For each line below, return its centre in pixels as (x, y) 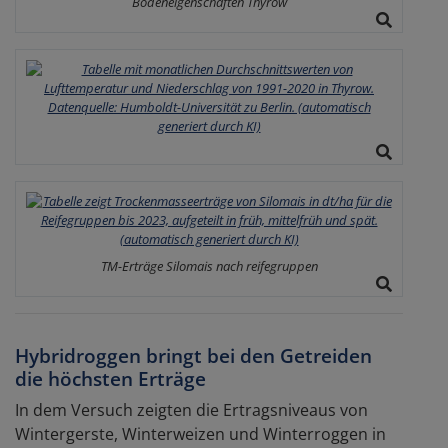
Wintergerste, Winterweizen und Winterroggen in (200, 433)
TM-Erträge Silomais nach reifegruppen (209, 265)
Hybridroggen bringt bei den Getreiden (193, 355)
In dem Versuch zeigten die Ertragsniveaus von (191, 409)
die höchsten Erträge (110, 378)
